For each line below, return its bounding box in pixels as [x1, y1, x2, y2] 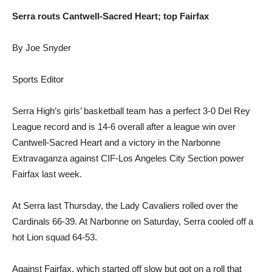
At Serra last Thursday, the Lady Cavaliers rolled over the [12, 200, 238, 211]
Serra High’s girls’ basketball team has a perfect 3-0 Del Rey [12, 105, 250, 116]
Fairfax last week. [12, 168, 82, 179]
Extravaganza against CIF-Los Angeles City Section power [12, 152, 244, 163]
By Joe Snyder [12, 42, 71, 53]
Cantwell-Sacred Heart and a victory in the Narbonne [12, 137, 220, 148]
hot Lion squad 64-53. [12, 231, 97, 242]
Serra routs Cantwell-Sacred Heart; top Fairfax [12, 10, 209, 21]
